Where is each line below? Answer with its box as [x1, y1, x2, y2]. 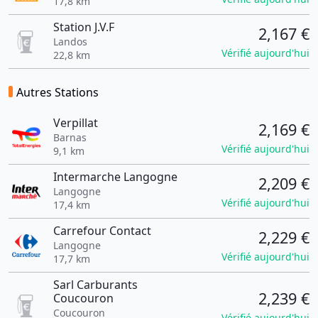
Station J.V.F [53, 19, 114, 35]
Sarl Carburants [53, 277, 138, 292]
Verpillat [53, 115, 98, 131]
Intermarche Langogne [53, 169, 177, 185]
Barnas [53, 131, 87, 144]
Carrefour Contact [53, 223, 151, 238]
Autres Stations [16, 84, 99, 100]
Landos [53, 35, 87, 48]
